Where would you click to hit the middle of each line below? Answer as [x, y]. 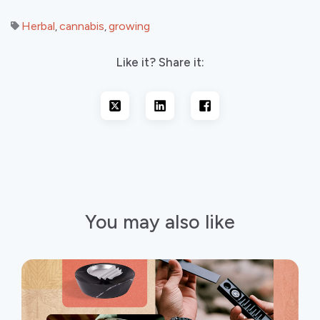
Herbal [38, 26]
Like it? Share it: [160, 62]
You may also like [160, 221]
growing [129, 26]
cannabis [82, 26]
